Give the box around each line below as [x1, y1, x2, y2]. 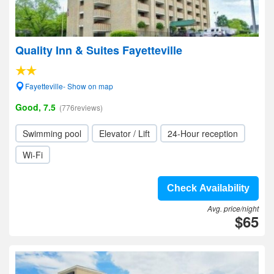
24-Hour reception [168, 127, 238, 139]
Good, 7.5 [15, 101, 56, 113]
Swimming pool [23, 127, 81, 139]
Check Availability [167, 183, 250, 193]
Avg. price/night [207, 203, 259, 213]
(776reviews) [59, 102, 103, 113]
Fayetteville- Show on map [25, 81, 113, 91]
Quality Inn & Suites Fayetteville [15, 42, 182, 58]
